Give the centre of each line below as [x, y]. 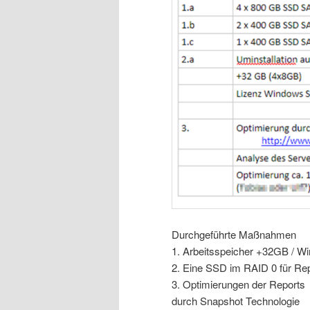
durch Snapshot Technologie [236, 300]
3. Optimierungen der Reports [238, 284]
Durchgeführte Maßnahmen [234, 234]
